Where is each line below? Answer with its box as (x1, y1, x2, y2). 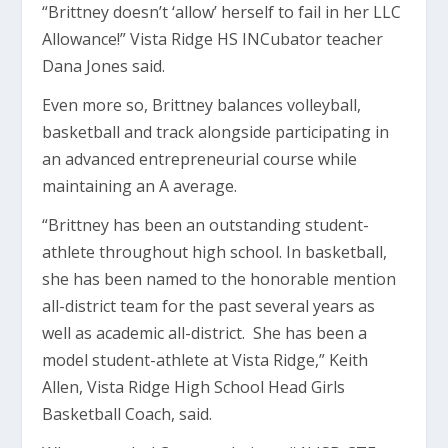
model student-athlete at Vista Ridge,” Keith (42, 349, 369, 371)
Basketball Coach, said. (42, 403, 213, 425)
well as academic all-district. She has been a (42, 322, 368, 344)
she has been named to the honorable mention (42, 268, 397, 290)
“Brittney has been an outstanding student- (42, 214, 370, 236)
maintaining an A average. (42, 175, 246, 197)
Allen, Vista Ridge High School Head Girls (42, 376, 346, 398)
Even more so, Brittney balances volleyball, (42, 94, 362, 116)
